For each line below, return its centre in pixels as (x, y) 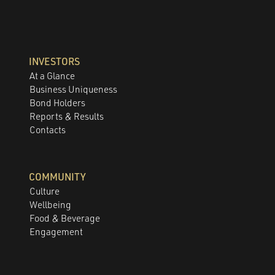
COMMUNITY (58, 176)
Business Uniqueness (74, 89)
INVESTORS (55, 61)
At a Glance (52, 76)
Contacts (48, 130)
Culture (45, 191)
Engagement (56, 231)
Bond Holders (58, 103)
